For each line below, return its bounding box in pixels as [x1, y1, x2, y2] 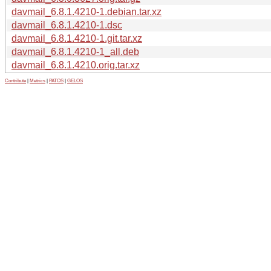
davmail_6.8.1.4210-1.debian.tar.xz [11, 6, 162, 17]
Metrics [30, 77, 45, 83]
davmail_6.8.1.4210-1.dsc [11, 19, 122, 30]
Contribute [5, 77, 26, 83]
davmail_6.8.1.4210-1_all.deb [11, 46, 139, 57]
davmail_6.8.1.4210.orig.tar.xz [11, 59, 140, 70]
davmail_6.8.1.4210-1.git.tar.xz [11, 33, 142, 44]
